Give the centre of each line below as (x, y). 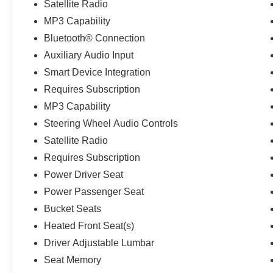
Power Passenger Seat (94, 192)
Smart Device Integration (97, 73)
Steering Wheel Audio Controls (111, 124)
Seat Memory (73, 260)
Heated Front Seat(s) (89, 226)
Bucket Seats (73, 209)
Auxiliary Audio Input (89, 55)
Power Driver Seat (84, 175)
